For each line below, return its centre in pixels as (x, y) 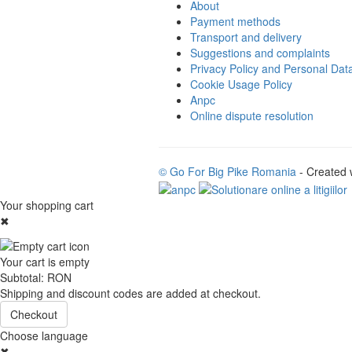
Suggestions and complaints (260, 52)
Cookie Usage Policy (241, 84)
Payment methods (235, 21)
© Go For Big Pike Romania (227, 171)
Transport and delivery (246, 37)
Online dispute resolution (252, 115)
